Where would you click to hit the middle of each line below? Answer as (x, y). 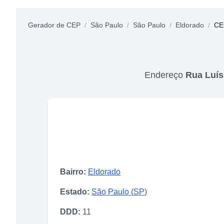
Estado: (75, 191)
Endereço (165, 75)
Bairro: (73, 171)
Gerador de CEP (54, 25)
